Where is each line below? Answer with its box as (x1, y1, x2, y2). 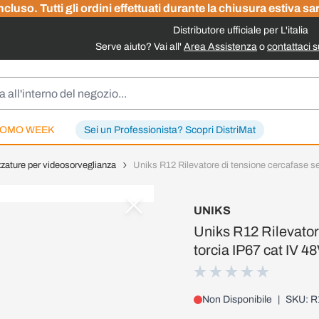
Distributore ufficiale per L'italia (172, 25, 308, 36)
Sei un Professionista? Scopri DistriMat (84, 125, 256, 135)
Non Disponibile (202, 294, 272, 305)
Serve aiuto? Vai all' (95, 41, 184, 52)
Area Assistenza (184, 41, 257, 52)
